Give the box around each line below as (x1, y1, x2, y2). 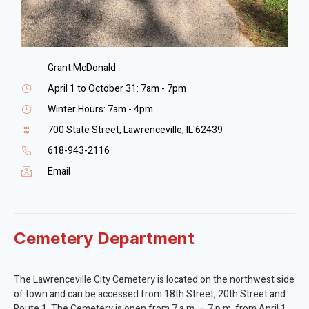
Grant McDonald (47, 60, 116, 75)
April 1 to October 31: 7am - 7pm (47, 81, 186, 96)
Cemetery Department (14, 228, 195, 248)
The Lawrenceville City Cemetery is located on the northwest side (14, 272, 295, 287)
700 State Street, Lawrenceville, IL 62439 (47, 122, 223, 137)
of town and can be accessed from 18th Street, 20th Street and (14, 286, 286, 301)
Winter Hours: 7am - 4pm (47, 101, 153, 117)
